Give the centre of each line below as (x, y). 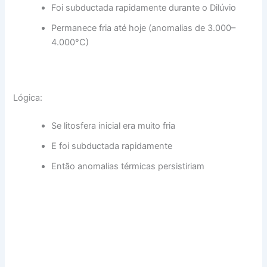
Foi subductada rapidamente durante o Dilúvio (144, 7)
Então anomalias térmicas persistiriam (128, 167)
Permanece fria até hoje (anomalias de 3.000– (144, 28)
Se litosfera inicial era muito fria (114, 126)
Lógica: (28, 97)
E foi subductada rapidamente (112, 146)
